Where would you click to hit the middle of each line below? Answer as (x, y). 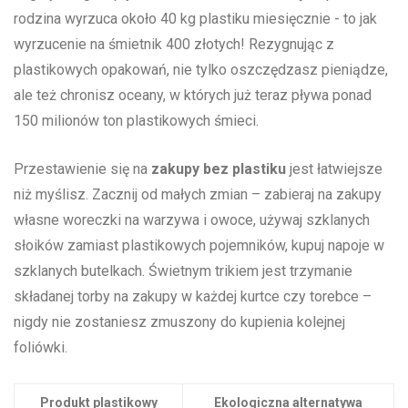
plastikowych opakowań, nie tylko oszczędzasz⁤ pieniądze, (201, 70)
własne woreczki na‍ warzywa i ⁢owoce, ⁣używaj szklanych (192, 220)
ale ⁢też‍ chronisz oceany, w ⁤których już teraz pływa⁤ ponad (193, 96)
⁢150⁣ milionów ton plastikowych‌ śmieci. (136, 121)
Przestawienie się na (82, 169)
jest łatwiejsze (334, 169)
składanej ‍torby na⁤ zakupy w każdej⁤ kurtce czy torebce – (193, 297)
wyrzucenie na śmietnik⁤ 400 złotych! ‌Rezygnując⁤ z (174, 45)
